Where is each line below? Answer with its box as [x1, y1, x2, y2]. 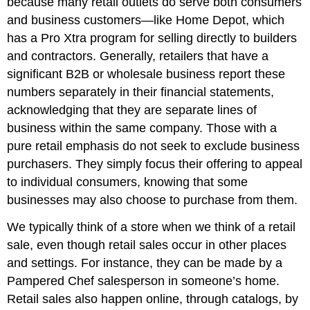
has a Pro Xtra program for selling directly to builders [7, 31, 298, 46]
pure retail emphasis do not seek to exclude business [7, 139, 300, 154]
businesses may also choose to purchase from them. [7, 193, 298, 208]
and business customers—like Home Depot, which [7, 13, 285, 28]
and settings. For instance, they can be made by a [7, 256, 283, 271]
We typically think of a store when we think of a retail [7, 220, 296, 235]
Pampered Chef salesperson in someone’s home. [7, 274, 280, 289]
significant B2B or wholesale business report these [7, 67, 286, 82]
